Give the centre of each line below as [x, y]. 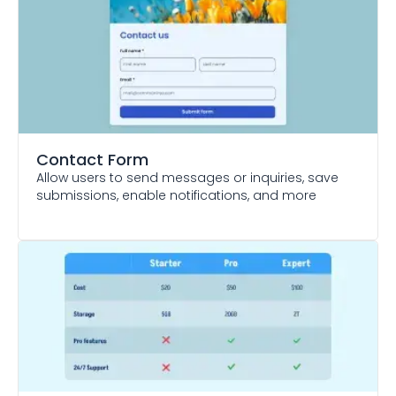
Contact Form [92, 160]
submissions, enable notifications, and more [176, 195]
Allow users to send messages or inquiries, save [187, 178]
